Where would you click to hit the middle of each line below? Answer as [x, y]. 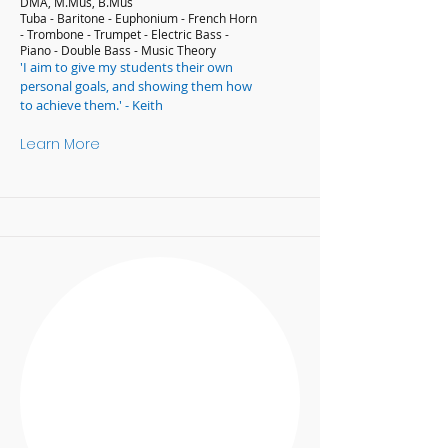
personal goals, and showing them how [136, 86]
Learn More [60, 144]
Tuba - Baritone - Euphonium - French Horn [138, 18]
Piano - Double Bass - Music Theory [118, 50]
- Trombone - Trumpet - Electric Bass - [124, 34]
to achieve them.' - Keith [91, 105]
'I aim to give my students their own [126, 67]
